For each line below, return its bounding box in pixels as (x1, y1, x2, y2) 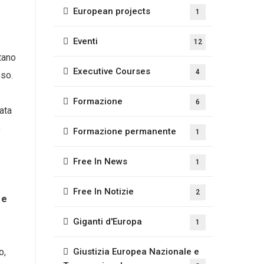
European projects (73, 6, 150, 16)
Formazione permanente (73, 126, 176, 137)
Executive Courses (73, 66, 150, 77)
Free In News (73, 156, 127, 167)
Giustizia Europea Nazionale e (73, 246, 199, 257)
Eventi (73, 36, 98, 47)
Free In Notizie (73, 186, 134, 197)
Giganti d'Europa (73, 216, 142, 227)
